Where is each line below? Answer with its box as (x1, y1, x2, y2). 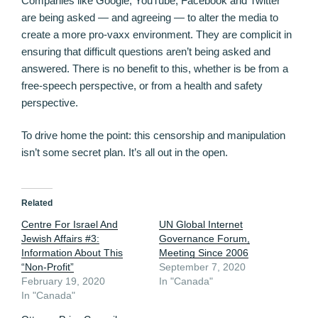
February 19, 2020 (21, 275, 105, 287)
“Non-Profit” (21, 261, 74, 273)
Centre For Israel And (21, 218, 118, 230)
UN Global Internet (159, 218, 243, 230)
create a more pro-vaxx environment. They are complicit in (21, 28, 292, 40)
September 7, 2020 (159, 261, 246, 273)
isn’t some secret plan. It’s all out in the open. (21, 146, 228, 159)
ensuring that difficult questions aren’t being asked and (21, 45, 270, 57)
